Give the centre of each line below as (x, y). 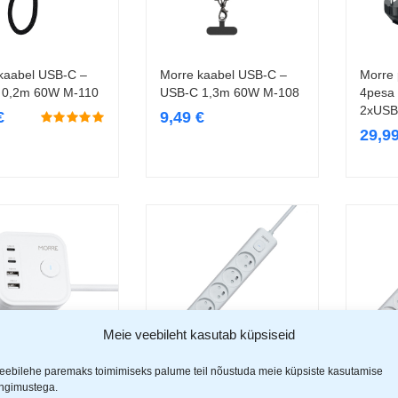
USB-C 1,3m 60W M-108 (230, 93)
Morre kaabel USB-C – (223, 75)
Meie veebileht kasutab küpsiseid (199, 334)
